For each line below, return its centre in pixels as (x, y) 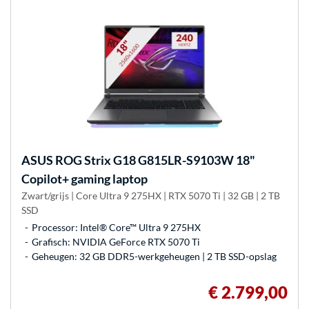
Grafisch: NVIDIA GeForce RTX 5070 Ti (116, 242)
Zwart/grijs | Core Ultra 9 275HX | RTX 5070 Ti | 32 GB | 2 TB (151, 196)
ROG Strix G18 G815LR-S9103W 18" (154, 160)
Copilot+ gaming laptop (84, 179)
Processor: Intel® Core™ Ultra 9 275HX (116, 228)
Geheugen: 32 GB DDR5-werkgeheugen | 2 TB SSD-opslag (154, 257)
